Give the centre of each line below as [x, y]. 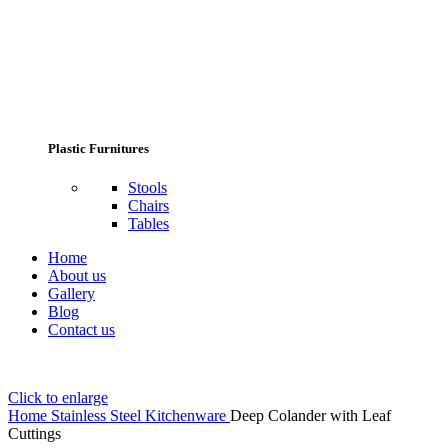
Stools [147, 187]
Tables [148, 223]
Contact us [81, 329]
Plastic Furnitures [98, 148]
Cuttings [34, 433]
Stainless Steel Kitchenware [140, 415]
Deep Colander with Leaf [310, 415]
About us [77, 275]
